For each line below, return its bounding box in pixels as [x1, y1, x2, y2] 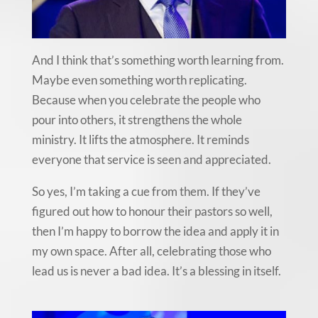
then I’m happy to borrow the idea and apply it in [31, 224, 279, 239]
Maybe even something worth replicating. [31, 72, 247, 88]
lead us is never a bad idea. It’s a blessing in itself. [31, 263, 281, 279]
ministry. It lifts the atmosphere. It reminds [31, 132, 249, 148]
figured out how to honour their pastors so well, [31, 204, 273, 219]
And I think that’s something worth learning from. [31, 53, 284, 68]
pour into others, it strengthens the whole [31, 112, 242, 128]
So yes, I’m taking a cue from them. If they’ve [31, 184, 261, 199]
